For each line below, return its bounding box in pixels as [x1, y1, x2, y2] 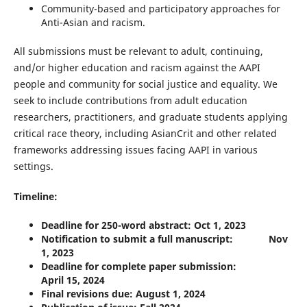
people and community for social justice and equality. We [13, 77, 278, 91]
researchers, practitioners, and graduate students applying [13, 110, 288, 124]
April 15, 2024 [40, 273, 105, 287]
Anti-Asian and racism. [40, 16, 145, 29]
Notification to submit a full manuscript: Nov [40, 232, 288, 246]
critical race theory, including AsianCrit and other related [13, 127, 277, 140]
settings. [13, 160, 53, 173]
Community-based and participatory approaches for [40, 2, 280, 15]
